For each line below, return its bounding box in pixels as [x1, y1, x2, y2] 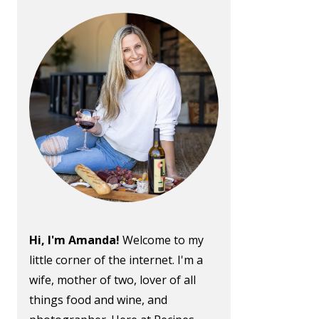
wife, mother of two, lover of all [29, 272, 196, 288]
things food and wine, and [29, 292, 167, 308]
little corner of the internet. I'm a [29, 252, 203, 268]
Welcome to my [120, 232, 204, 248]
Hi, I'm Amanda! [29, 232, 120, 248]
